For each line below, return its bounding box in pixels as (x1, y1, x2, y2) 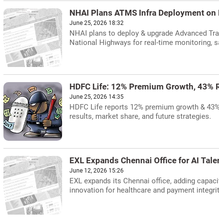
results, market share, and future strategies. (69, 112, 211, 121)
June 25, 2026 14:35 (69, 93, 124, 100)
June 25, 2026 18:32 (69, 20, 124, 26)
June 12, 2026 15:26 (69, 167, 124, 174)
